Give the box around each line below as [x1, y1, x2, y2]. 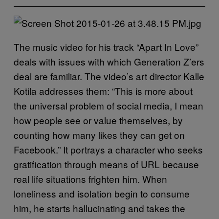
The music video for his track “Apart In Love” [14, 40, 198, 53]
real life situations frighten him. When [14, 172, 167, 185]
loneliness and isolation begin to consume [14, 187, 190, 200]
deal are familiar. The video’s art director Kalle [14, 69, 204, 83]
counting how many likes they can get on [14, 128, 185, 141]
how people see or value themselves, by [14, 113, 183, 127]
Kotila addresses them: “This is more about [14, 84, 193, 97]
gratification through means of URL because [14, 157, 199, 171]
